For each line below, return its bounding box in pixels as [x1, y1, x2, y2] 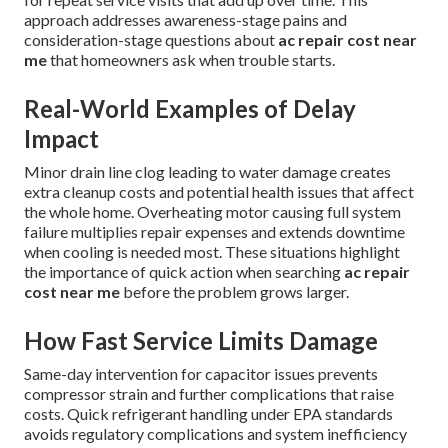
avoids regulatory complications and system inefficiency [24, 424, 407, 444]
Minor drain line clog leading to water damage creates [24, 162, 391, 182]
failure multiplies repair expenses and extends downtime [24, 222, 405, 242]
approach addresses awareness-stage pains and [24, 10, 347, 30]
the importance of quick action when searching [24, 262, 344, 282]
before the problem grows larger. [120, 282, 349, 302]
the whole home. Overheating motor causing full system [24, 202, 401, 222]
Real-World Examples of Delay [24, 94, 356, 124]
